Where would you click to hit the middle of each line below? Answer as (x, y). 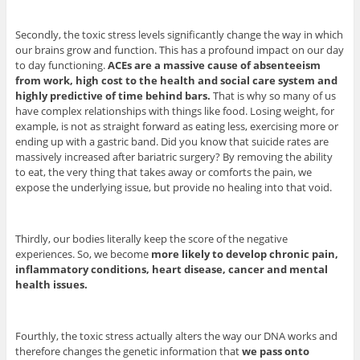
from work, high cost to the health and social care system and (176, 80)
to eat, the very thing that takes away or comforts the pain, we (163, 172)
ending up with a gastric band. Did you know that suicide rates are (172, 141)
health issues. (51, 284)
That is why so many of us (273, 95)
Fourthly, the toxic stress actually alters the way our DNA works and (176, 335)
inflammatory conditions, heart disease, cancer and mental (171, 269)
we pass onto (275, 351)
